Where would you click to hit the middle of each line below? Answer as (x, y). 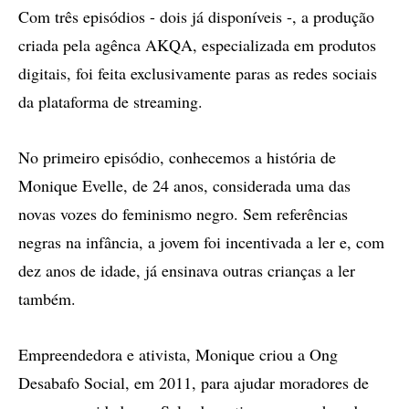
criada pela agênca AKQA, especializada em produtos (197, 45)
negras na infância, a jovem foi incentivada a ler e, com (201, 242)
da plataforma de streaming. (110, 101)
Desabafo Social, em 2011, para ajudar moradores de (194, 383)
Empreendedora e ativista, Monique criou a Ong (178, 354)
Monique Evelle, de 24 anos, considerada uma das (184, 185)
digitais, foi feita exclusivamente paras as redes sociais (198, 73)
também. (47, 299)
